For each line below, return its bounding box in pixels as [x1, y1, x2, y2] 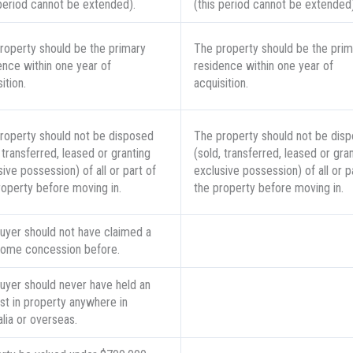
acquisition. [193, 76, 248, 91]
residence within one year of [193, 58, 333, 74]
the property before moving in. [193, 180, 344, 196]
